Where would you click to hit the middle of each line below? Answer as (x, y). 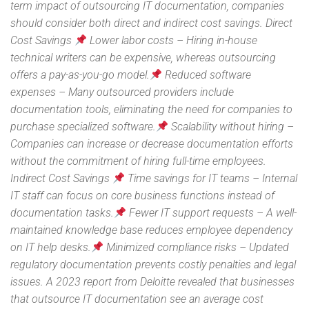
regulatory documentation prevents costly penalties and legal (153, 265)
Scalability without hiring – (231, 127)
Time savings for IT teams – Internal (211, 179)
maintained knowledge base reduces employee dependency (151, 230)
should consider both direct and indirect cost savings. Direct (151, 23)
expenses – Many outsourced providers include (122, 92)
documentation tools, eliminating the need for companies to (151, 110)
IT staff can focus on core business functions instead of (142, 196)
